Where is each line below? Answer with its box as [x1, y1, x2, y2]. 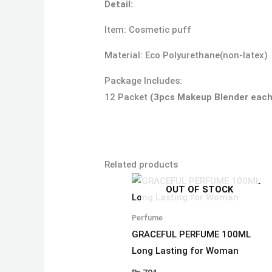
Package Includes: [104, 75, 183, 87]
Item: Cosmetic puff [104, 24, 192, 36]
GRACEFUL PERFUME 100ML [132, 229, 251, 240]
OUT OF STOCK [166, 183, 234, 195]
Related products [104, 159, 178, 171]
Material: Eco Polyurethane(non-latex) [104, 50, 268, 61]
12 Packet [104, 92, 151, 103]
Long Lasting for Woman [132, 245, 239, 257]
